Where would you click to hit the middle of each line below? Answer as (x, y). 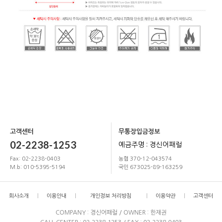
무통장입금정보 (139, 131)
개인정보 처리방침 (111, 196)
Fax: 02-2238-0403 (35, 159)
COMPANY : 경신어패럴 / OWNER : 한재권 (111, 213)
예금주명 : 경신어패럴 (150, 144)
